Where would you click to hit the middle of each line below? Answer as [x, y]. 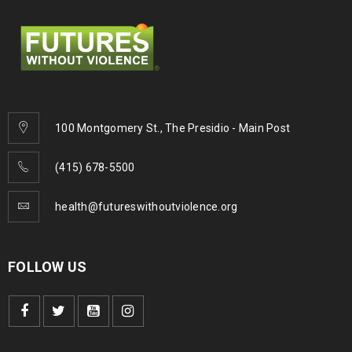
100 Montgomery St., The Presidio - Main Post [172, 128]
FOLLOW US [48, 266]
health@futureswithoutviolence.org [147, 206]
